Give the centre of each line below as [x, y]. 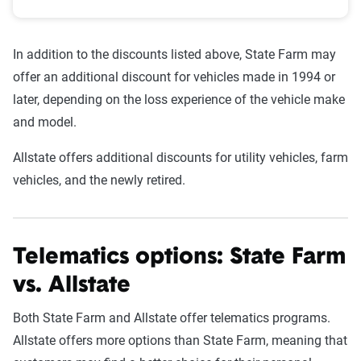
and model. [45, 122]
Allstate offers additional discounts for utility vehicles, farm [180, 158]
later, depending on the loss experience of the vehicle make [179, 100]
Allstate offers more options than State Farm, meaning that [180, 340]
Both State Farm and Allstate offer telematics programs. [172, 318]
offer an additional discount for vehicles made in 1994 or [174, 77]
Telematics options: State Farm [179, 258]
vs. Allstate [72, 286]
